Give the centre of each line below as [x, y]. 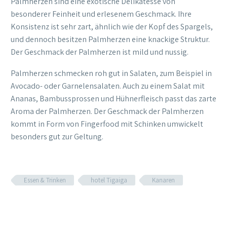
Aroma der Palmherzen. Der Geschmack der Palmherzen [107, 111]
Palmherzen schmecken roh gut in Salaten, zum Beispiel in [111, 73]
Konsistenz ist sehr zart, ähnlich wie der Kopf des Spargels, [112, 26]
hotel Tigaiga [109, 180]
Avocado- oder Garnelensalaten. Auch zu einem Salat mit [108, 86]
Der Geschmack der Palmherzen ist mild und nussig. [100, 52]
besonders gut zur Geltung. [57, 137]
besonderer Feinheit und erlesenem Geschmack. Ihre [101, 14]
